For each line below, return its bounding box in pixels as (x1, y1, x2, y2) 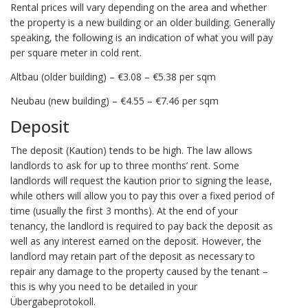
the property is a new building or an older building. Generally (10, 16, 275, 30)
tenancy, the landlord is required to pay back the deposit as (10, 219, 273, 232)
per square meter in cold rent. (10, 46, 142, 60)
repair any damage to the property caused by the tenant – (10, 264, 268, 278)
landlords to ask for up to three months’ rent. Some (10, 158, 239, 172)
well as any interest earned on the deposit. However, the (10, 234, 261, 247)
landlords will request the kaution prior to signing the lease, (10, 173, 272, 187)
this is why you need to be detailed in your (10, 279, 197, 293)
